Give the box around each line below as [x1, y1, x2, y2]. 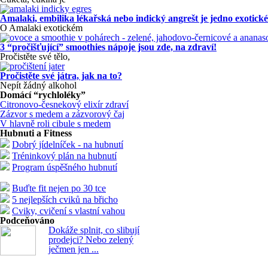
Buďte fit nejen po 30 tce [12, 183, 106, 193]
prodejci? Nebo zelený [48, 234, 133, 245]
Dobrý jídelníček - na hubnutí [12, 139, 123, 150]
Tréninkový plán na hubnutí [12, 151, 117, 161]
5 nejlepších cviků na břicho [12, 194, 118, 205]
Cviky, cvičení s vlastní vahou [12, 206, 125, 216]
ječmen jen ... [48, 244, 99, 254]
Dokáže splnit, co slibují [48, 225, 139, 235]
